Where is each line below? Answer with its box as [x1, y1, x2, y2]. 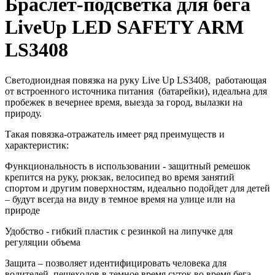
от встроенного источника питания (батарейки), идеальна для [5, 85, 267, 96]
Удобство [5, 225, 44, 236]
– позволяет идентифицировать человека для [38, 257, 227, 268]
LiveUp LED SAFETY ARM [5, 16, 244, 39]
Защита [5, 257, 38, 268]
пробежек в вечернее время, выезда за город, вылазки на [5, 96, 242, 107]
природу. [5, 107, 42, 118]
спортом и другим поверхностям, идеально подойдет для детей [5, 182, 270, 193]
